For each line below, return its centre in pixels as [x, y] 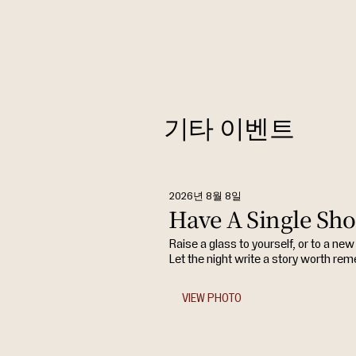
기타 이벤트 [228, 127]
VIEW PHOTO [211, 298]
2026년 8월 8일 [205, 196]
